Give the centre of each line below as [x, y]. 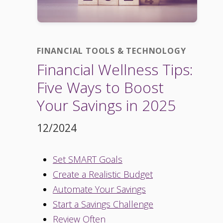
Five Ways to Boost [100, 88]
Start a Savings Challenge [103, 204]
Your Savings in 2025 [106, 106]
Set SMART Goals [88, 160]
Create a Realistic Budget [103, 174]
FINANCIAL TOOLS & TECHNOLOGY [111, 51]
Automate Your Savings [99, 189]
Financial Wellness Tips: [115, 70]
